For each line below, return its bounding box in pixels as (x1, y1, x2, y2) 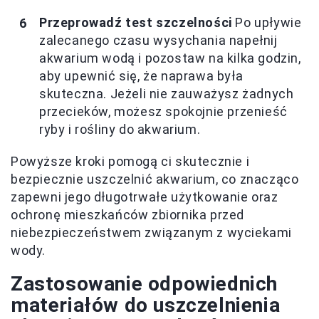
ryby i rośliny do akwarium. (39, 122, 201, 137)
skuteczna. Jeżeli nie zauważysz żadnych (39, 86, 294, 102)
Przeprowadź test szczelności (39, 15, 232, 31)
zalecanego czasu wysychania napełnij (39, 33, 278, 48)
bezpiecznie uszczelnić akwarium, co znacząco (11, 172, 299, 187)
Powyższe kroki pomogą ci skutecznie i (11, 154, 250, 169)
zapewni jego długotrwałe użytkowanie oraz (11, 189, 278, 205)
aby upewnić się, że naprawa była (39, 68, 244, 84)
